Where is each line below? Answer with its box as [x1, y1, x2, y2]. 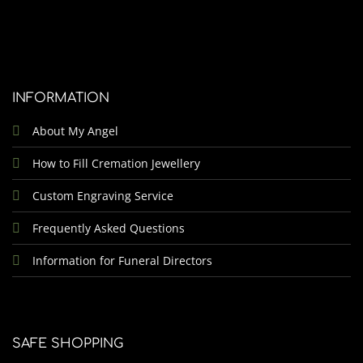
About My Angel [32, 123, 118, 139]
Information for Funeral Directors [32, 253, 212, 269]
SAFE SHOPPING [11, 336, 123, 352]
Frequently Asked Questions [32, 220, 185, 237]
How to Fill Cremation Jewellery [32, 156, 200, 172]
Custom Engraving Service [32, 188, 173, 204]
